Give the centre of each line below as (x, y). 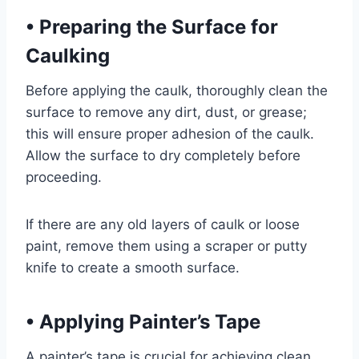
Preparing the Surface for (156, 27)
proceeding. (64, 177)
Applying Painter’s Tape (147, 322)
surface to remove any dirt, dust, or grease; (166, 112)
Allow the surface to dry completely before (163, 155)
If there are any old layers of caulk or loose (163, 224)
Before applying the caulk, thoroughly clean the (177, 91)
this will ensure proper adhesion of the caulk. (170, 134)
